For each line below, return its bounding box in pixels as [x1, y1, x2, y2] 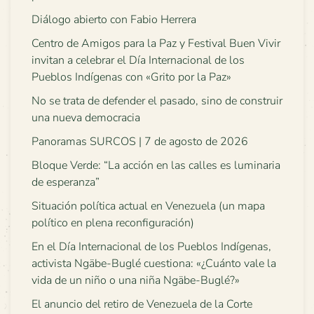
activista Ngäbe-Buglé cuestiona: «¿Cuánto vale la [32, 256, 276, 271]
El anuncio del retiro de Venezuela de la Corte [32, 296, 252, 312]
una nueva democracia [32, 110, 140, 125]
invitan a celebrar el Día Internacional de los [32, 53, 245, 68]
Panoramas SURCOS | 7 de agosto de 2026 [32, 134, 248, 149]
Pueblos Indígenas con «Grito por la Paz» [32, 69, 231, 85]
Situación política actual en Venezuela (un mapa [32, 198, 265, 214]
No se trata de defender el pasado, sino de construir [32, 93, 282, 109]
